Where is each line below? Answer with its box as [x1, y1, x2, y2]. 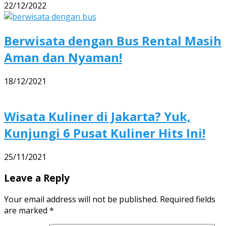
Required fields [160, 194, 215, 205]
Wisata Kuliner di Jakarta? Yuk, [4, 107, 191, 125]
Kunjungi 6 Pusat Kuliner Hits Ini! [4, 124, 205, 141]
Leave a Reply [4, 172, 70, 185]
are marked [4, 205, 49, 216]
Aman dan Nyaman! [4, 48, 122, 66]
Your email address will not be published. [4, 194, 158, 205]
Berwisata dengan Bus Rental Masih [4, 32, 221, 49]
